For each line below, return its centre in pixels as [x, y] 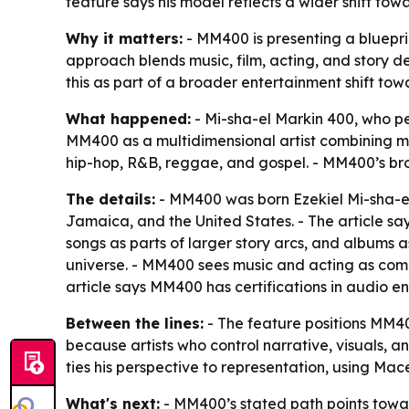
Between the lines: [135, 323]
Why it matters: [124, 38]
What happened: [128, 118]
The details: [110, 199]
